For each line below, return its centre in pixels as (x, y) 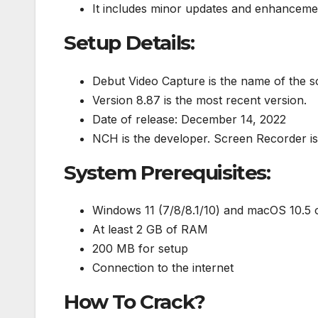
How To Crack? (135, 301)
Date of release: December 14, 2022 (189, 119)
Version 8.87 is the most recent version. (199, 100)
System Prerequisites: (167, 172)
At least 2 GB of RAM (150, 229)
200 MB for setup (140, 248)
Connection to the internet (163, 267)
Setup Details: (129, 43)
